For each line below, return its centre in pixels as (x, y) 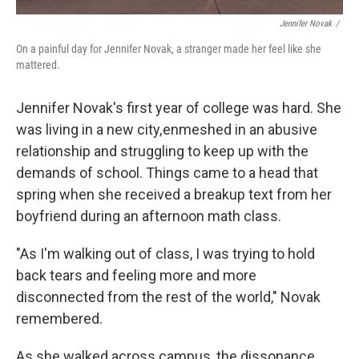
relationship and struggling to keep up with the (162, 151)
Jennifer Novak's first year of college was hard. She (179, 108)
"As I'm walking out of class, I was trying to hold (165, 254)
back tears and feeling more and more (136, 275)
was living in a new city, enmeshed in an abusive (167, 129)
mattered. (38, 65)
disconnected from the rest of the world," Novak (168, 297)
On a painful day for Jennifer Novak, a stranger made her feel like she (169, 49)
